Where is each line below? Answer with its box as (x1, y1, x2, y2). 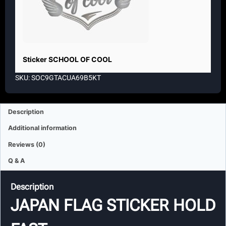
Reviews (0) (8, 140, 46, 148)
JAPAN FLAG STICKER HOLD (11, 195, 215, 215)
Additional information (8, 124, 77, 132)
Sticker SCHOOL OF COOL (23, 55, 112, 64)
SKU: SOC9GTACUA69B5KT (15, 74, 101, 82)
